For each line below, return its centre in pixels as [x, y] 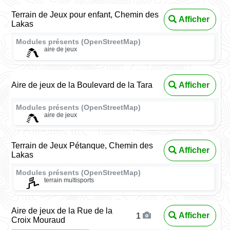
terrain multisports [69, 180]
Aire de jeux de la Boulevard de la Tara [82, 85]
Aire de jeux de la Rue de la [62, 211]
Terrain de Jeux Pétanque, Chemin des [82, 145]
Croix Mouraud [39, 220]
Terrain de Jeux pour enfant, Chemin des [85, 15]
